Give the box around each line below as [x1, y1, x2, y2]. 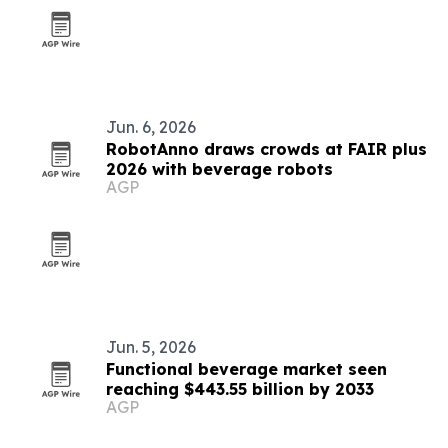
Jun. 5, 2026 [106, 337, 196, 357]
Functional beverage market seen [106, 359, 387, 379]
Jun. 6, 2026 [106, 117, 196, 137]
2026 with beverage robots [106, 159, 333, 179]
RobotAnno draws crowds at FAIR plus [106, 139, 427, 159]
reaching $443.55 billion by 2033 [106, 379, 374, 399]
